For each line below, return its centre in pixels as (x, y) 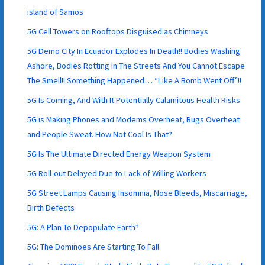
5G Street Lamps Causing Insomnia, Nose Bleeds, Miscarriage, (138, 193)
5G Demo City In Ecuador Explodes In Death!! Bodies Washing (134, 51)
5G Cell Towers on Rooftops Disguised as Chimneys (118, 31)
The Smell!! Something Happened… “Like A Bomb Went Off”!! (135, 80)
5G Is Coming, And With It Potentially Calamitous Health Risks (134, 100)
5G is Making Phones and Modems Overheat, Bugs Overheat (134, 119)
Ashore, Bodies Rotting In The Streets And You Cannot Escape (136, 65)
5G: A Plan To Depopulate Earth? (83, 227)
